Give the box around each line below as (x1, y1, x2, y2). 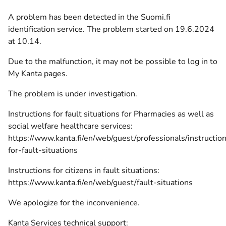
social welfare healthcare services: (8, 121, 133, 132)
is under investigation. (55, 88, 137, 99)
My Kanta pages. (8, 68, 68, 79)
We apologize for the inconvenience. (8, 197, 140, 208)
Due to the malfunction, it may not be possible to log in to (8, 56, 217, 67)
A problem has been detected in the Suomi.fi (8, 12, 171, 23)
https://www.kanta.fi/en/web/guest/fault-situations (8, 177, 193, 188)
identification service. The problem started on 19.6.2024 (8, 24, 214, 35)
